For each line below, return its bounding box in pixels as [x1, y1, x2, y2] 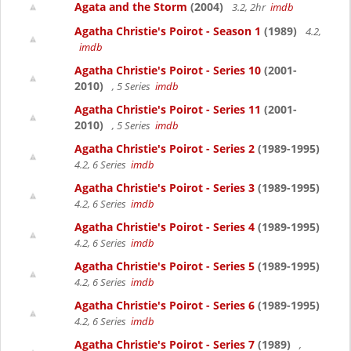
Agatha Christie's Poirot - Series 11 [74, 102, 261, 117]
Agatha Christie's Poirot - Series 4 [74, 219, 255, 234]
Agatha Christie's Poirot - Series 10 [74, 63, 261, 78]
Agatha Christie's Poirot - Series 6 [74, 298, 255, 313]
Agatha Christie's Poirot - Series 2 [74, 141, 255, 156]
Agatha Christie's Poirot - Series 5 [74, 259, 255, 273]
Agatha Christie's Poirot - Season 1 [74, 24, 261, 38]
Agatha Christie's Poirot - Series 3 [74, 180, 255, 195]
